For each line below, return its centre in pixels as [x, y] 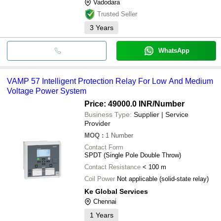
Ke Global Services [116, 191]
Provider [97, 123]
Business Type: [108, 114]
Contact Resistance [112, 167]
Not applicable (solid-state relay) [163, 179]
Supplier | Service [161, 114]
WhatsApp [174, 50]
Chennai [105, 201]
